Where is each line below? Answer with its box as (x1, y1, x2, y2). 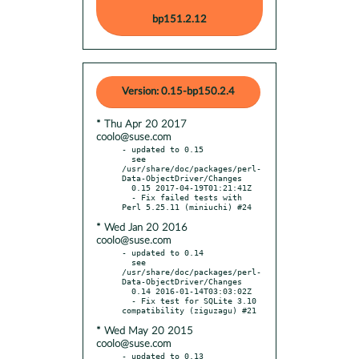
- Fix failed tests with (122, 192, 131, 202)
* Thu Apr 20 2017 (96, 119, 187, 130)
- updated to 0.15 (122, 143, 204, 154)
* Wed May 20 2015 (96, 325, 193, 337)
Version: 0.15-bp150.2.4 (122, 86, 235, 97)
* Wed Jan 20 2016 (96, 222, 188, 233)
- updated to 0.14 (122, 247, 204, 257)
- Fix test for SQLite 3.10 (122, 295, 131, 305)
